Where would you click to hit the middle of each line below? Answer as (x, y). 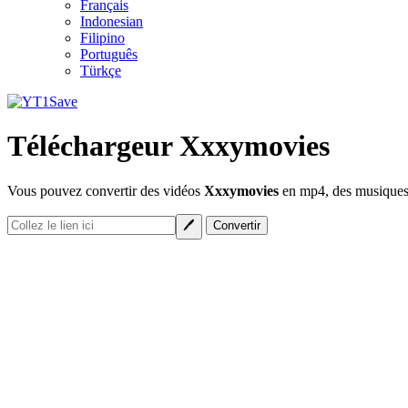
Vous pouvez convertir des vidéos (106, 190)
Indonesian (112, 21)
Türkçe (101, 71)
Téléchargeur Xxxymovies (168, 146)
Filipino (102, 38)
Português (109, 54)
